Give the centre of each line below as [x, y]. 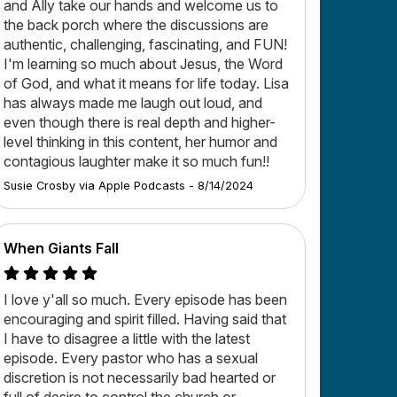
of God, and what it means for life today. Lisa [146, 83]
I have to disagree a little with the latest [127, 338]
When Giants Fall [61, 248]
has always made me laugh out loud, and [133, 102]
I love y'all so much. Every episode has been [145, 299]
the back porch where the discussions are [136, 24]
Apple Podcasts [142, 185]
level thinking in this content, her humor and [140, 141]
